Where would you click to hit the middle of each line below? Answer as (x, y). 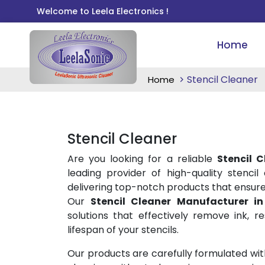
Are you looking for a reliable (142, 159)
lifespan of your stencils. (123, 230)
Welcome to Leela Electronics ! (103, 11)
